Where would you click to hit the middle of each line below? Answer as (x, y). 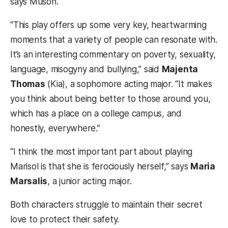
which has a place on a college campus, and (96, 113)
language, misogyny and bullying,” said (86, 69)
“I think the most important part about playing (102, 151)
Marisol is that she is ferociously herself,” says (101, 166)
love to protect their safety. (65, 219)
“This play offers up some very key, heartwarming (108, 25)
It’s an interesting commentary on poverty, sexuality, (113, 54)
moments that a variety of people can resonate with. (114, 39)
